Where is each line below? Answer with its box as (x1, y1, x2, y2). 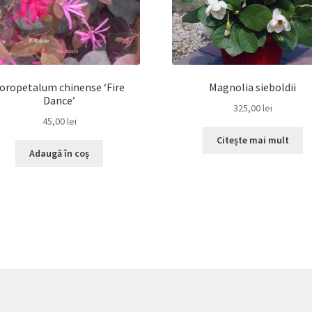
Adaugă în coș (29, 147, 90, 160)
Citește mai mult (216, 134, 289, 147)
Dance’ (43, 93, 76, 107)
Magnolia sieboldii (209, 79, 297, 94)
